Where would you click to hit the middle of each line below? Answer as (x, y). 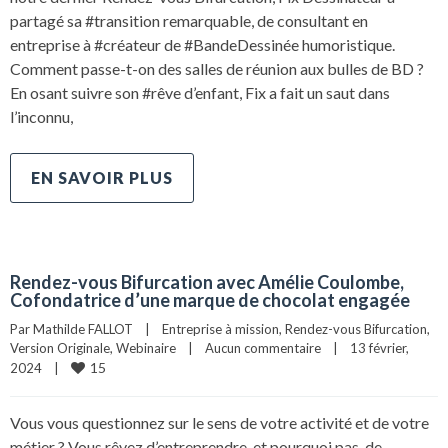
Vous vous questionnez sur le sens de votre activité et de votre (219, 422)
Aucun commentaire (263, 348)
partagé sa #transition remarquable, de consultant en (189, 20)
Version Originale (60, 348)
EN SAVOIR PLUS (102, 177)
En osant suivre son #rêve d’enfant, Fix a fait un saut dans (200, 92)
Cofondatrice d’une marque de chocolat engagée (210, 300)
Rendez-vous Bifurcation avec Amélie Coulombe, (207, 282)
